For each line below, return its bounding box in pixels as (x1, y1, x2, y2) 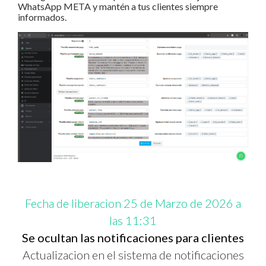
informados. (18, 11, 66, 23)
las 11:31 (109, 213, 157, 227)
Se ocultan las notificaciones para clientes (22, 230, 244, 245)
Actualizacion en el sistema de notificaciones (22, 247, 244, 262)
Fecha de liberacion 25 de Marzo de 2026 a (25, 195, 241, 210)
